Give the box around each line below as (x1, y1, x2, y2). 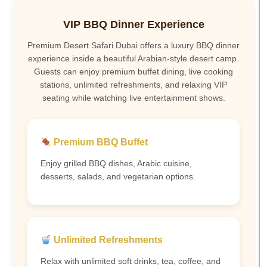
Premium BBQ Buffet (51, 137, 148, 148)
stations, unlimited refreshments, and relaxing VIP (40, 80, 227, 89)
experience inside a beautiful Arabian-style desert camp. (28, 54, 239, 63)
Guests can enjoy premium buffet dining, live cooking (34, 67, 233, 76)
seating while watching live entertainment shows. (42, 93, 225, 103)
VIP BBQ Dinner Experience (63, 18, 204, 30)
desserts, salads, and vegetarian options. (41, 172, 195, 182)
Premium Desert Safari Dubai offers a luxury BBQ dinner (27, 41, 240, 50)
